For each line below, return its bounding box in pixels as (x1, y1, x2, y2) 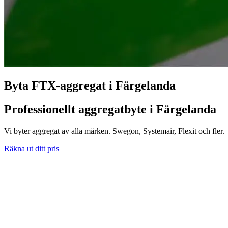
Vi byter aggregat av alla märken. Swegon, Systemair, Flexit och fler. (4, 126, 224, 135)
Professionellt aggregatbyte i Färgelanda (4, 102, 216, 116)
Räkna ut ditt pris (4, 144, 59, 153)
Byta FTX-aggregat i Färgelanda (4, 78, 176, 92)
